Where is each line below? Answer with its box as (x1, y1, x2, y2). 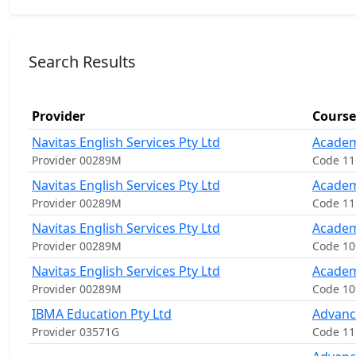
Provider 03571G (32, 324, 119, 339)
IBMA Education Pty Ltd (32, 305, 172, 323)
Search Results (29, 51, 136, 72)
